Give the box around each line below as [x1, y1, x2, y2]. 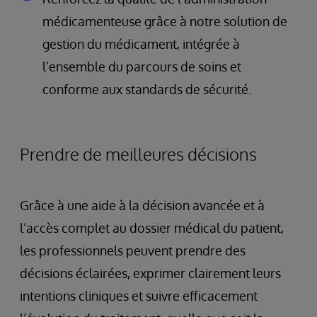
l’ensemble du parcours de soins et [42, 59, 241, 74]
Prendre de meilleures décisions [20, 143, 257, 165]
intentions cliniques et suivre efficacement [20, 288, 258, 304]
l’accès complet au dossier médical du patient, [20, 220, 284, 236]
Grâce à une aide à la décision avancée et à [20, 197, 265, 213]
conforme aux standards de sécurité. [42, 81, 251, 97]
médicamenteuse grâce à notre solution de [42, 13, 287, 29]
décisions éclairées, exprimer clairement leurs [20, 265, 281, 281]
